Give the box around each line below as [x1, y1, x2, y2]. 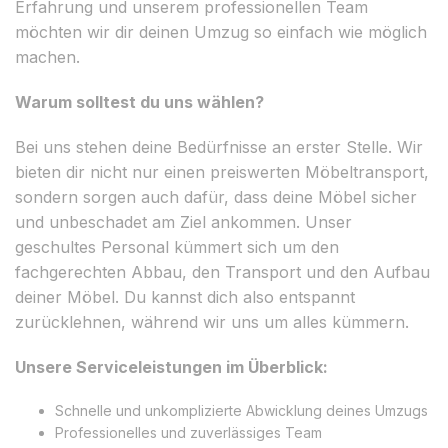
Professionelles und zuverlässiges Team [55, 423, 322, 441]
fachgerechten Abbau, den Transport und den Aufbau [15, 261, 430, 282]
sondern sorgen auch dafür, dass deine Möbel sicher [15, 186, 417, 207]
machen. [15, 46, 80, 67]
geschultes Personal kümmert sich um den [15, 236, 339, 257]
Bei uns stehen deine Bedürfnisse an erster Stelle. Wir [15, 136, 423, 157]
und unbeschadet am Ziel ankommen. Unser [15, 211, 352, 232]
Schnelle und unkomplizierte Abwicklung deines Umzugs [55, 401, 428, 419]
